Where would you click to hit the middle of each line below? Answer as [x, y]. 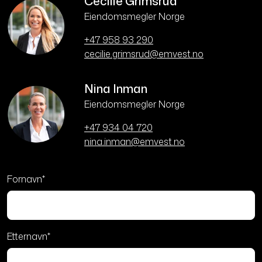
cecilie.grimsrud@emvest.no [144, 54]
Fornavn [25, 179]
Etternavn [27, 237]
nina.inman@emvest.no [135, 142]
